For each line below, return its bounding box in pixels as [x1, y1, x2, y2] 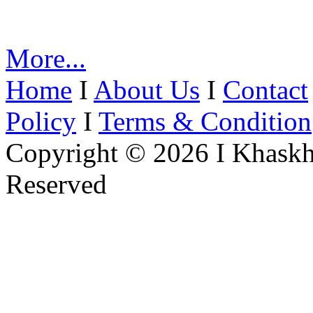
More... [6, 43, 86, 74]
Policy [6, 106, 76, 137]
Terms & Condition [99, 106, 312, 137]
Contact [223, 75, 308, 105]
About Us [94, 75, 200, 105]
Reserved [6, 169, 107, 200]
